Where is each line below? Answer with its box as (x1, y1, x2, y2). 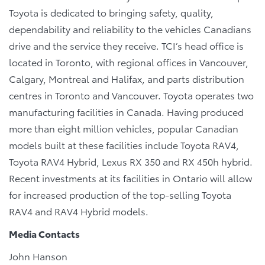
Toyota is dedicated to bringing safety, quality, (9, 5, 214, 20)
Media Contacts (9, 227, 80, 241)
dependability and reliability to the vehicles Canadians (9, 22, 251, 36)
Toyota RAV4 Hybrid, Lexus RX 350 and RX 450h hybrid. (9, 154, 253, 169)
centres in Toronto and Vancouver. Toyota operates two (9, 88, 254, 102)
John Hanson (9, 249, 67, 263)
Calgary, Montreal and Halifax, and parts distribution (9, 72, 244, 86)
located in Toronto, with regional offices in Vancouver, (9, 55, 248, 69)
